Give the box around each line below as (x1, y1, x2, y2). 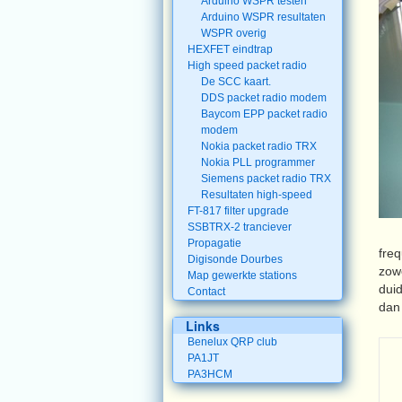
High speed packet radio (187, 59, 307, 72)
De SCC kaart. (201, 75, 272, 88)
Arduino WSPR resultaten (201, 11, 327, 23)
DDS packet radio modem (201, 92, 328, 104)
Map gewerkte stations (187, 269, 297, 282)
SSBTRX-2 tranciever (187, 221, 292, 233)
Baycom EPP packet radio (201, 108, 328, 120)
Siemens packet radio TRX (201, 172, 332, 185)
